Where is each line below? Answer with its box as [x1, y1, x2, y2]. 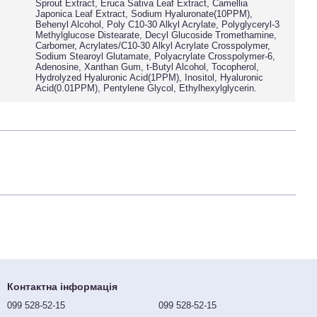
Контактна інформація [7, 281, 117, 292]
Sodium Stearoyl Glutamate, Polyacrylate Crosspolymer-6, [35, 51, 276, 62]
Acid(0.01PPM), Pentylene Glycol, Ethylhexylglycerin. [35, 83, 258, 93]
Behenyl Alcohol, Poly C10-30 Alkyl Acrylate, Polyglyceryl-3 [35, 19, 280, 30]
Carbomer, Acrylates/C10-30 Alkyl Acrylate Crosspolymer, [35, 40, 271, 51]
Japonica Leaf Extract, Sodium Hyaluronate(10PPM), [35, 8, 253, 19]
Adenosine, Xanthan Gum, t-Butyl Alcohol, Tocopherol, [35, 62, 260, 72]
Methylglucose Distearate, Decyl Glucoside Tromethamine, [35, 30, 277, 40]
